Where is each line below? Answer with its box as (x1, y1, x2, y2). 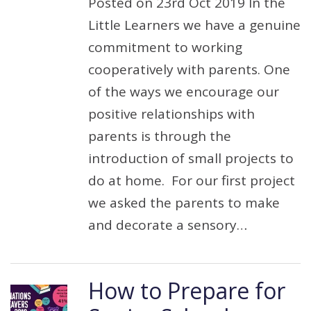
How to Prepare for (88, 276, 285, 305)
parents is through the (88, 127, 231, 145)
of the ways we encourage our (88, 83, 279, 101)
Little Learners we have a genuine (88, 16, 301, 34)
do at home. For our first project (88, 171, 295, 190)
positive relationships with (88, 105, 255, 123)
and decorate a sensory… (88, 216, 247, 234)
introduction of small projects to (88, 149, 294, 167)
